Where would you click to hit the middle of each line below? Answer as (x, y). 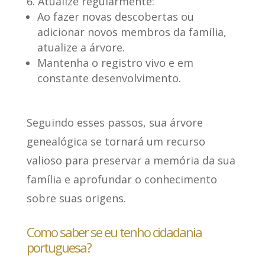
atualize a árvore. (81, 48)
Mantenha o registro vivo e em (115, 63)
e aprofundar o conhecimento (139, 180)
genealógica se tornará (86, 142)
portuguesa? (59, 248)
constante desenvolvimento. (109, 78)
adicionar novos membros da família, (132, 32)
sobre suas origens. (76, 198)
